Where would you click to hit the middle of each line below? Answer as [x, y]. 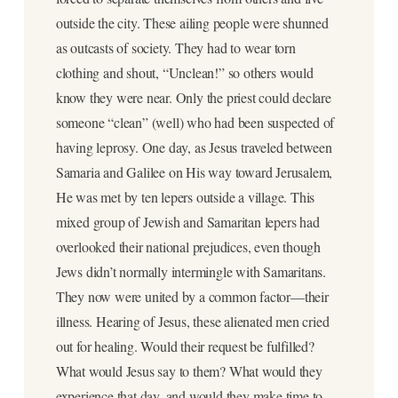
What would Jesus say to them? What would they [189, 371]
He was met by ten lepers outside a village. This [185, 197]
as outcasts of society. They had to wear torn [175, 48]
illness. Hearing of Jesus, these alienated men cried [192, 322]
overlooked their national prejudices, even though [188, 247]
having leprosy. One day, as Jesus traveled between [194, 147]
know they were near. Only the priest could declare [193, 98]
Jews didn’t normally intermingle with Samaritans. [191, 272]
